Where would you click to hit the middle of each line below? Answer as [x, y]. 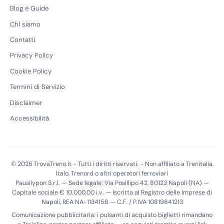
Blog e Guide [29, 8]
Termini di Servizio [37, 87]
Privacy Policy [31, 55]
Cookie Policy [31, 71]
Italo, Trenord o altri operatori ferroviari [112, 174]
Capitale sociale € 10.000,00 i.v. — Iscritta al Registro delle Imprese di [112, 193]
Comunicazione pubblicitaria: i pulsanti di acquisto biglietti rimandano [112, 215]
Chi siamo [25, 24]
